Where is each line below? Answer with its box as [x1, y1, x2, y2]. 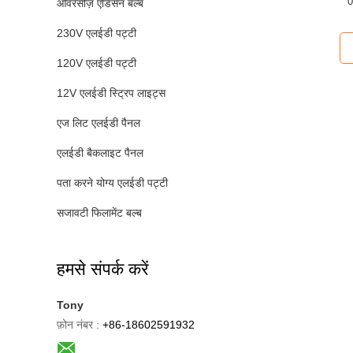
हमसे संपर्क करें [57, 259, 149, 279]
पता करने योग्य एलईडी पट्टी [57, 176, 168, 189]
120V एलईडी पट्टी [57, 57, 136, 69]
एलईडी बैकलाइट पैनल [57, 147, 143, 159]
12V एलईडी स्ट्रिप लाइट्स [57, 87, 165, 99]
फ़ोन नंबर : [57, 318, 99, 331]
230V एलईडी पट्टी [57, 27, 136, 39]
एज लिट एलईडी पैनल [57, 117, 140, 129]
